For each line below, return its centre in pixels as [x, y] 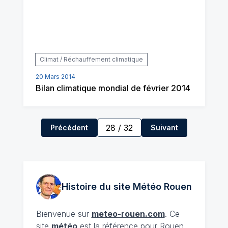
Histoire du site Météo [111, 187]
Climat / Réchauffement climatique [91, 59]
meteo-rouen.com [128, 214]
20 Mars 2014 [55, 77]
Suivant [164, 127]
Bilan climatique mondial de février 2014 [113, 88]
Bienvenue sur [64, 214]
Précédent [69, 127]
